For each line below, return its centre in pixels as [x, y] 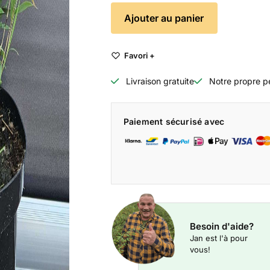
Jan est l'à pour [218, 238]
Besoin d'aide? [221, 226]
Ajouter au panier [164, 18]
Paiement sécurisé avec [174, 121]
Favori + [139, 55]
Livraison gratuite [160, 81]
